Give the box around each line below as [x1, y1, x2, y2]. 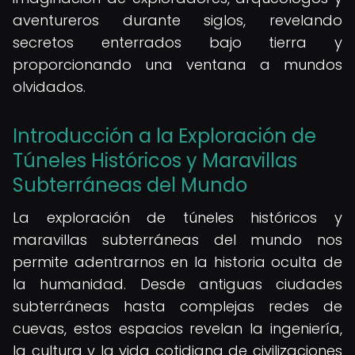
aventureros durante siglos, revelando [13, 10, 342, 30]
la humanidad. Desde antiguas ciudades [13, 274, 342, 294]
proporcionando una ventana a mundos [13, 55, 342, 74]
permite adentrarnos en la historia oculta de [13, 252, 342, 272]
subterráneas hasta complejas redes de [13, 296, 342, 316]
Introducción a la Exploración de [13, 123, 316, 149]
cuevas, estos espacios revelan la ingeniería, [13, 319, 342, 338]
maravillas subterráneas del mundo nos [13, 230, 342, 250]
